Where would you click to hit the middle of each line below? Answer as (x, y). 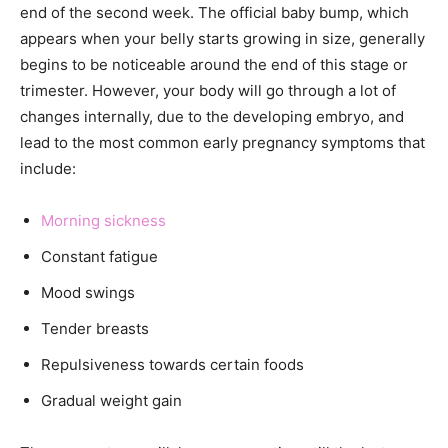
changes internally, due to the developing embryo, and (212, 116)
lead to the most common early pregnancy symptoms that (222, 142)
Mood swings (88, 292)
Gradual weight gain (111, 400)
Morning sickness (103, 220)
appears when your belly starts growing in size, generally (222, 38)
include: (48, 168)
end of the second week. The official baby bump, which (214, 12)
